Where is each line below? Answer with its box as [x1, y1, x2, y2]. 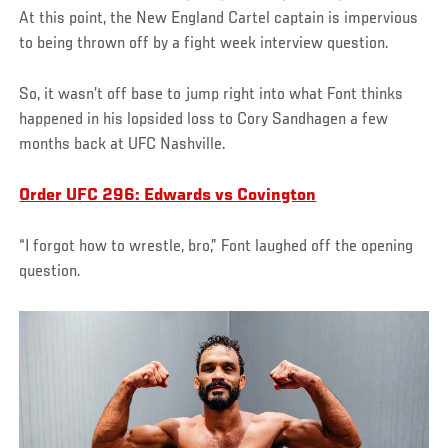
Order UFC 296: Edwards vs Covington [19, 186, 317, 205]
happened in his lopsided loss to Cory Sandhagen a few [19, 110, 389, 129]
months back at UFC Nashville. [19, 135, 227, 154]
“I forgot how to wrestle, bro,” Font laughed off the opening [19, 237, 414, 256]
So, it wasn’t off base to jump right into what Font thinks [19, 85, 404, 104]
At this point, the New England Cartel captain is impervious [19, 9, 419, 28]
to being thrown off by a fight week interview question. [19, 34, 390, 53]
